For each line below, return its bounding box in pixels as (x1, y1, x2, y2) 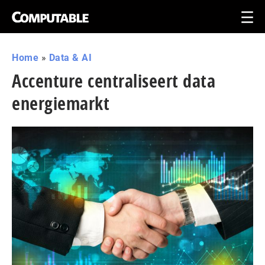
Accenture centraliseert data (12, 69, 215, 93)
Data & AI (49, 52, 92, 63)
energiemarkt (12, 91, 109, 115)
